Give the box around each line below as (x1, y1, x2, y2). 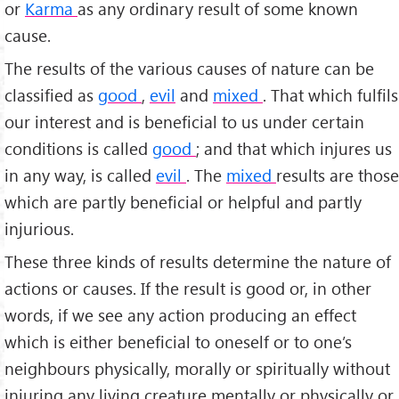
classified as (4, 84, 98, 107)
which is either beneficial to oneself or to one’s (4, 330, 352, 354)
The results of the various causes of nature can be (4, 57, 374, 80)
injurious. (4, 217, 74, 240)
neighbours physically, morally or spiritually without (4, 357, 390, 380)
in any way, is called (4, 164, 156, 187)
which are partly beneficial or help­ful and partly (4, 191, 362, 214)
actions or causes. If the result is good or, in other (4, 277, 371, 300)
